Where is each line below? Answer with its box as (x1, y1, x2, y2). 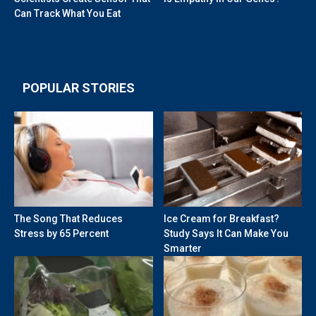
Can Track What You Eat (14, 8, 121, 20)
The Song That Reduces (14, 213, 123, 225)
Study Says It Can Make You (163, 228, 288, 240)
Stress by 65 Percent (14, 228, 109, 240)
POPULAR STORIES (23, 80, 135, 96)
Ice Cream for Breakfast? (163, 213, 279, 225)
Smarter (163, 243, 202, 255)
